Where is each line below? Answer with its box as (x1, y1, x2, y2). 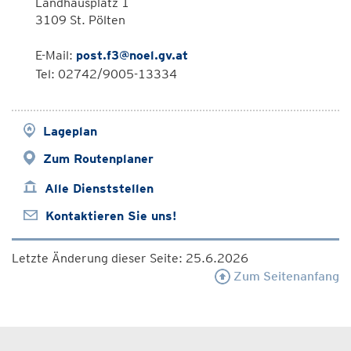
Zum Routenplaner (43, 151, 154, 166)
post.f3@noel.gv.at (76, 48, 188, 63)
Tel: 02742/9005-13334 (35, 67, 177, 81)
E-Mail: (35, 48, 76, 63)
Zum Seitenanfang (230, 269, 339, 284)
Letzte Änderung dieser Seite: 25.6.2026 (12, 251, 248, 266)
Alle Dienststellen (45, 181, 154, 196)
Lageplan (43, 124, 97, 139)
